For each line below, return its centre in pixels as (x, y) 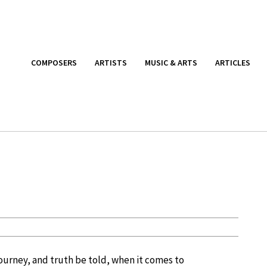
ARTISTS (111, 62)
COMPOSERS (54, 62)
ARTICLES (233, 62)
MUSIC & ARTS (171, 62)
